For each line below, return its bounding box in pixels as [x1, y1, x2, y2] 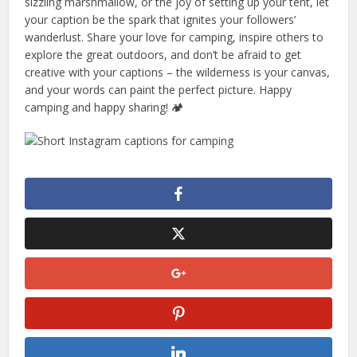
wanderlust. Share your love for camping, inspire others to [25, 29, 324, 45]
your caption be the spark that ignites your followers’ [25, 12, 296, 28]
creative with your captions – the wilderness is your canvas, [25, 65, 331, 80]
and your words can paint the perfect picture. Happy [25, 82, 292, 98]
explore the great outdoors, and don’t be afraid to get [25, 47, 302, 63]
